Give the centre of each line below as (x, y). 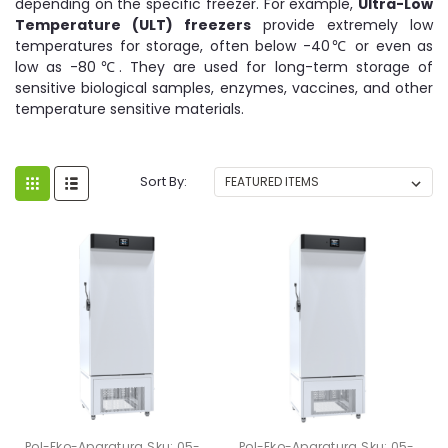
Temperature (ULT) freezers (133, 24)
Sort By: (164, 181)
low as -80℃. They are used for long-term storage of (224, 66)
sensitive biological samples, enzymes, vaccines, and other (224, 87)
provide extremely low (342, 24)
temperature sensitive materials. (129, 108)
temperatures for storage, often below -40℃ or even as (224, 45)
